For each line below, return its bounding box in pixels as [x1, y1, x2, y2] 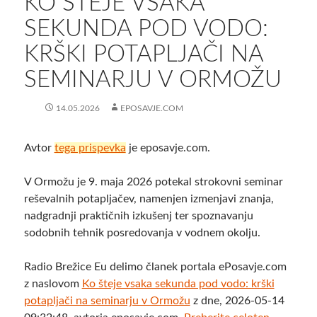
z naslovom [23, 278, 82, 290]
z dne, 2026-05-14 [190, 295, 284, 307]
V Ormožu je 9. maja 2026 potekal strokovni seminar [23, 176, 283, 188]
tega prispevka [54, 142, 126, 154]
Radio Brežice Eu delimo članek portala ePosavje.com [23, 261, 287, 273]
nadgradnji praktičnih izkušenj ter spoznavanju [23, 210, 253, 222]
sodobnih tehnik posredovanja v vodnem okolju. [23, 227, 260, 239]
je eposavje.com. [125, 142, 210, 154]
